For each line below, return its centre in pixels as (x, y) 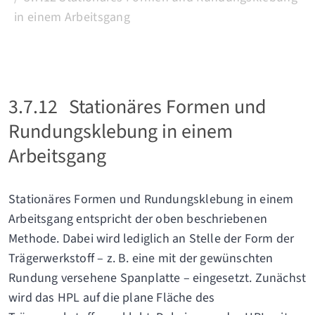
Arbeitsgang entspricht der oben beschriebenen (138, 219)
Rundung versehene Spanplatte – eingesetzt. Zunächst (157, 278)
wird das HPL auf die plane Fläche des (112, 298)
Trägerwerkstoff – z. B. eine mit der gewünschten (141, 259)
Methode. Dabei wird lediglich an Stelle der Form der (152, 239)
